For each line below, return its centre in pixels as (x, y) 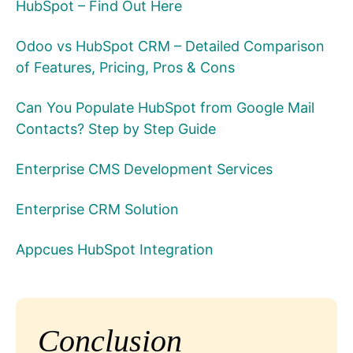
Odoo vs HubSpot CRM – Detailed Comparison (170, 46)
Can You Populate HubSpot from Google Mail (165, 108)
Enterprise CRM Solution (97, 209)
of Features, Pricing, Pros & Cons (125, 67)
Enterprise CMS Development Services (144, 169)
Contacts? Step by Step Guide (116, 129)
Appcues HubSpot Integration (115, 249)
